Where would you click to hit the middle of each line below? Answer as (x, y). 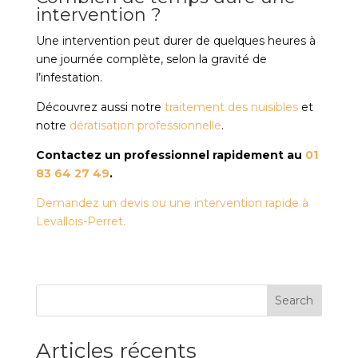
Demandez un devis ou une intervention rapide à (172, 203)
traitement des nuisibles (231, 107)
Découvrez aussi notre (100, 107)
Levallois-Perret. (80, 221)
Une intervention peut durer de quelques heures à (175, 41)
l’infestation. (69, 78)
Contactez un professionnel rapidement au (170, 155)
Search (294, 300)
